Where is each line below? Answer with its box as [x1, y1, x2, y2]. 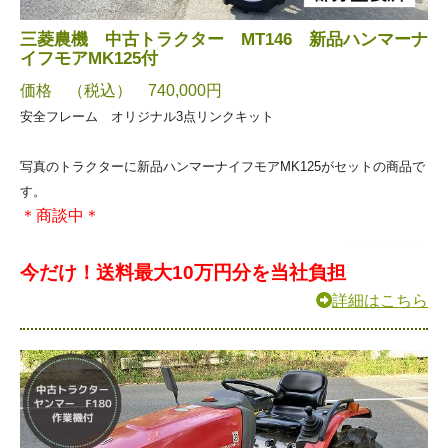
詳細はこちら [332, 291, 428, 309]
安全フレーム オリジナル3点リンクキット [20, 108, 274, 124]
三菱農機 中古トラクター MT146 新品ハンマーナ [20, 29, 428, 49]
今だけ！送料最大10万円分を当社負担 [20, 261, 346, 283]
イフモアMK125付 [20, 48, 158, 68]
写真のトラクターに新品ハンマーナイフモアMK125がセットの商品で [20, 158, 425, 174]
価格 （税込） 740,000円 [20, 81, 222, 99]
